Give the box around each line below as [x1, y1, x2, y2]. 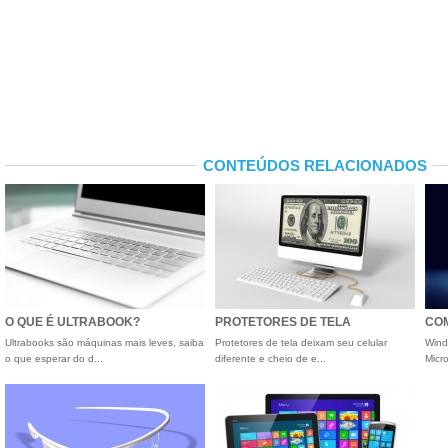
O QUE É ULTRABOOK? [5, 315, 140, 329]
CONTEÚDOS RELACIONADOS [203, 157, 427, 174]
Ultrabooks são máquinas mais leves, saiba [5, 337, 204, 348]
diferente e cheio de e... [215, 353, 326, 364]
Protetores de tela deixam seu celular [215, 337, 387, 348]
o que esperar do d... [5, 353, 103, 364]
